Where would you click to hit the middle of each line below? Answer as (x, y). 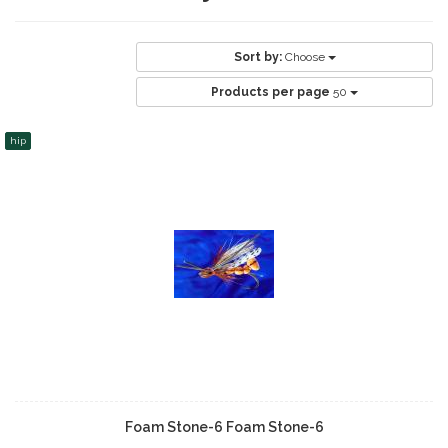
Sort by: (257, 57)
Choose (306, 57)
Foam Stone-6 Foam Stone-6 (224, 427)
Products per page (270, 92)
